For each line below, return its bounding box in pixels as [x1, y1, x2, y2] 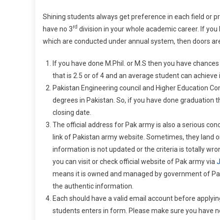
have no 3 [43, 25, 73, 33]
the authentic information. [53, 182, 134, 190]
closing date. [53, 109, 91, 116]
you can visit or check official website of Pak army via [53, 158, 217, 165]
